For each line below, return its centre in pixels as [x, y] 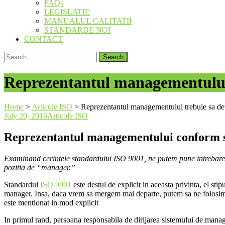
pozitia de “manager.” [40, 168]
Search [14, 56]
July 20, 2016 [26, 116]
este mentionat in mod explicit [51, 203]
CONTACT [43, 39]
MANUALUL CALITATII [88, 21]
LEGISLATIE [67, 12]
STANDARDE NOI [77, 30]
